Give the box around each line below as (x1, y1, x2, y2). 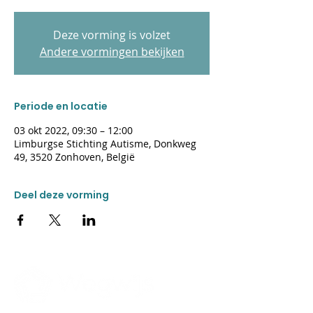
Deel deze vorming (14, 188, 109, 202)
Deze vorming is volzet (53, 27, 170, 43)
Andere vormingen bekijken (39, 44, 184, 59)
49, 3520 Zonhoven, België (14, 150, 135, 163)
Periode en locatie (14, 99, 108, 113)
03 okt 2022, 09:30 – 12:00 (14, 124, 133, 137)
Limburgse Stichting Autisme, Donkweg (14, 137, 196, 150)
